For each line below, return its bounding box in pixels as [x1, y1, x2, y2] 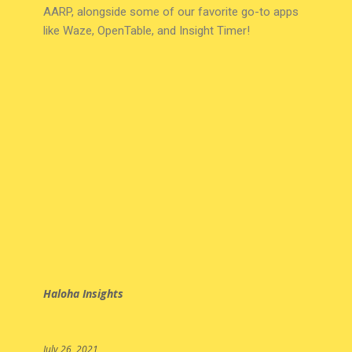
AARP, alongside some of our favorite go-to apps [42, 5, 299, 20]
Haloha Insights [42, 286, 123, 302]
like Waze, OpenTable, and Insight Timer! [42, 24, 250, 38]
